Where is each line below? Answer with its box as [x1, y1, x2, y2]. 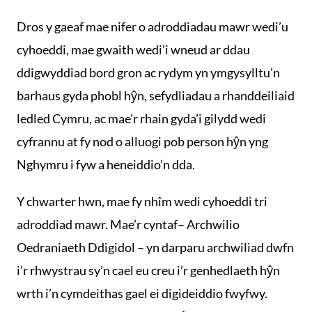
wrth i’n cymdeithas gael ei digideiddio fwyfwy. [17, 286, 267, 301]
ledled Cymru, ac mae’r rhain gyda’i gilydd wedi [17, 111, 266, 126]
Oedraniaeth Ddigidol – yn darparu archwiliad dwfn [17, 240, 294, 255]
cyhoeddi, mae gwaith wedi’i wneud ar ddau [17, 42, 250, 57]
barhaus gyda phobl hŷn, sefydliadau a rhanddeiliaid [17, 88, 295, 103]
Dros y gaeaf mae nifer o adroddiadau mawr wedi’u [17, 19, 288, 34]
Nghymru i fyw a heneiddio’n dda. [17, 157, 195, 172]
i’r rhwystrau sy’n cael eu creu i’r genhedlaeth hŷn [17, 263, 280, 278]
